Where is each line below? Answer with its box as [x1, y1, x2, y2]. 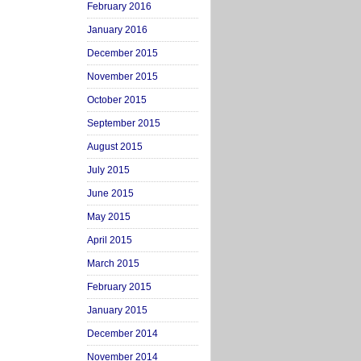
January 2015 [87, 305, 147, 316]
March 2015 [87, 258, 139, 269]
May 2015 [87, 211, 131, 222]
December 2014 [87, 328, 158, 339]
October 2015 [87, 94, 147, 106]
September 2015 [87, 118, 160, 129]
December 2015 [87, 48, 158, 59]
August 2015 [87, 141, 143, 152]
